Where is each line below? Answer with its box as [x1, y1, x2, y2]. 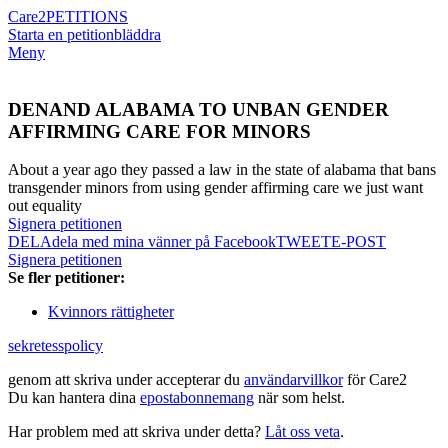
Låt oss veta [265, 423, 340, 441]
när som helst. [254, 389, 345, 407]
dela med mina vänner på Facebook [52, 233, 276, 251]
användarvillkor [244, 371, 343, 389]
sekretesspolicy [8, 337, 103, 355]
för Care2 [343, 371, 407, 389]
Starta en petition [8, 26, 114, 43]
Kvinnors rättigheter [48, 303, 174, 321]
